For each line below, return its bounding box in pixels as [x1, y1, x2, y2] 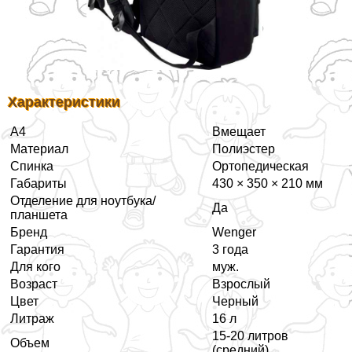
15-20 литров [212, 328, 288, 343]
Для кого [10, 259, 60, 273]
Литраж [10, 311, 54, 325]
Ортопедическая [212, 159, 309, 173]
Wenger [212, 225, 256, 239]
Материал [10, 141, 68, 156]
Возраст [10, 277, 57, 291]
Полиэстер [212, 141, 275, 156]
